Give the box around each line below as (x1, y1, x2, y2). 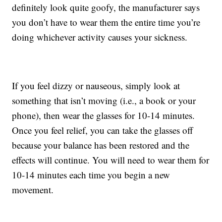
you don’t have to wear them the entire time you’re (12, 16, 201, 29)
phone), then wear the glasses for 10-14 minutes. (12, 109, 195, 122)
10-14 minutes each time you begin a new (12, 168, 170, 181)
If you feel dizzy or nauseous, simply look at (12, 79, 180, 92)
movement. (12, 183, 54, 196)
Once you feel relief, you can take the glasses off (12, 124, 193, 137)
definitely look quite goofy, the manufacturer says (12, 1, 200, 14)
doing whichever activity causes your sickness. (12, 31, 188, 44)
